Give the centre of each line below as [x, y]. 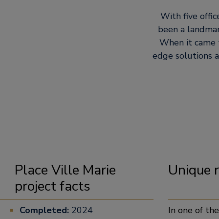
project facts [53, 186]
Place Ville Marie [65, 170]
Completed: [44, 210]
